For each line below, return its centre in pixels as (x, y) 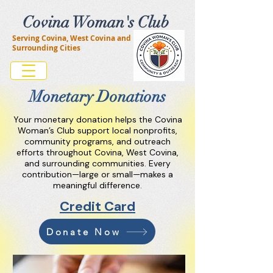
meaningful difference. (97, 185)
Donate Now (83, 232)
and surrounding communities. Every (97, 163)
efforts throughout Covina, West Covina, (97, 152)
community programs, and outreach (97, 141)
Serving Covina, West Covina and (72, 38)
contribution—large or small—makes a (97, 174)
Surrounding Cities (46, 48)
